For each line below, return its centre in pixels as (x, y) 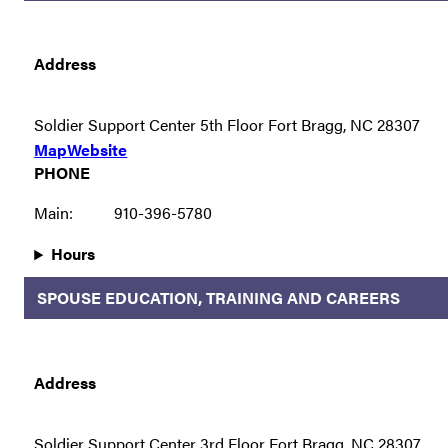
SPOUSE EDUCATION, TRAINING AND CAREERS (218, 297)
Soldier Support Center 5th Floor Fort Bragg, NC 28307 (227, 125)
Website (97, 150)
